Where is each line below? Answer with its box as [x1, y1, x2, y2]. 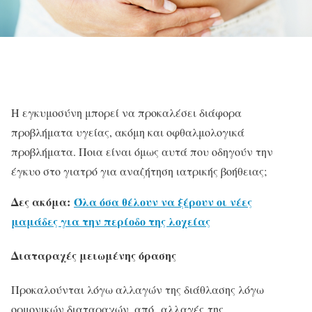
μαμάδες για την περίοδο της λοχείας [11, 212, 210, 229]
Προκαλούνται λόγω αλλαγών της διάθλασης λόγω [11, 282, 264, 297]
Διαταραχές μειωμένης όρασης [11, 247, 176, 264]
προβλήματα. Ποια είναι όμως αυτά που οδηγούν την [11, 143, 273, 159]
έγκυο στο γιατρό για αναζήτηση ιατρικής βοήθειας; [11, 163, 267, 178]
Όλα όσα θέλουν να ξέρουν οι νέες [74, 193, 252, 210]
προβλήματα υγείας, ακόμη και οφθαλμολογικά [11, 124, 244, 139]
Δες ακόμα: [11, 193, 74, 210]
